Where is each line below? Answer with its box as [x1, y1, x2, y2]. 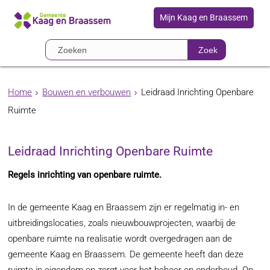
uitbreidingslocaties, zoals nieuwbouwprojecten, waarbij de [8, 218, 236, 228]
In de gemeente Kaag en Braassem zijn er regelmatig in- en [8, 202, 240, 213]
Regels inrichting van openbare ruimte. [8, 169, 162, 180]
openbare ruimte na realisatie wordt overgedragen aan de [8, 233, 233, 244]
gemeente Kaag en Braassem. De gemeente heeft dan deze [8, 249, 244, 260]
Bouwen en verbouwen [42, 87, 131, 98]
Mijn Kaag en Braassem [159, 13, 248, 22]
